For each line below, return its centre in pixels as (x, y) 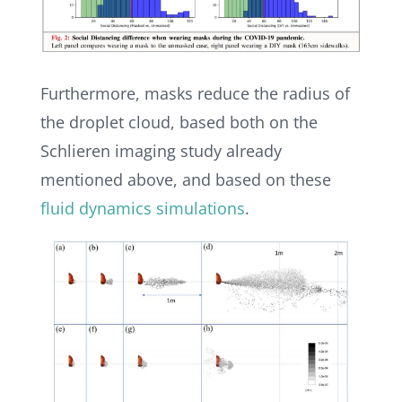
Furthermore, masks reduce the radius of (195, 94)
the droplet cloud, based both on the (179, 122)
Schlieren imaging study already (161, 151)
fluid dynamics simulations (142, 209)
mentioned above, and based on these (185, 180)
